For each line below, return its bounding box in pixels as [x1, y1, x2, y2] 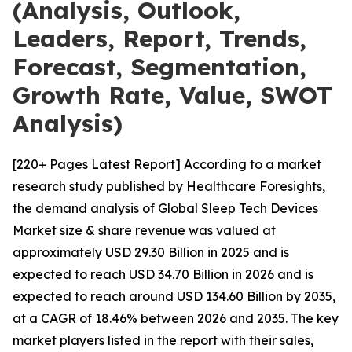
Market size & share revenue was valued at [13, 222, 276, 238]
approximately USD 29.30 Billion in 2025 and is [13, 244, 289, 260]
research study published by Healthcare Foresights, [13, 178, 325, 194]
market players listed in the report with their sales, [13, 332, 313, 348]
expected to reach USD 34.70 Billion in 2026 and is [13, 266, 313, 282]
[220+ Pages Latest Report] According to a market [13, 156, 321, 172]
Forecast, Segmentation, [13, 52, 306, 82]
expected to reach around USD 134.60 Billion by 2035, [13, 288, 335, 304]
